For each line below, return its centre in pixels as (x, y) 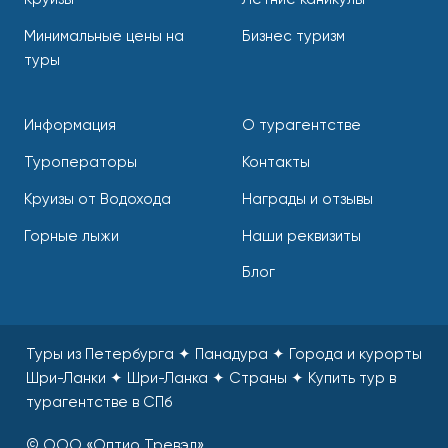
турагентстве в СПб (99, 403)
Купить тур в (352, 379)
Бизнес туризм (293, 36)
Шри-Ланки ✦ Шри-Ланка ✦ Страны (158, 379)
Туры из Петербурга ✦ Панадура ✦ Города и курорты (224, 355)
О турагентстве (301, 126)
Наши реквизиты (301, 236)
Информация (69, 126)
